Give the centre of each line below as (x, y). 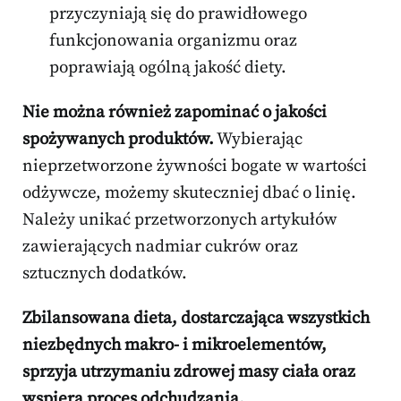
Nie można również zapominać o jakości (175, 112)
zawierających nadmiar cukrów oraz (160, 246)
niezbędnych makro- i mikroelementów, (175, 345)
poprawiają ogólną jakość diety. (168, 67)
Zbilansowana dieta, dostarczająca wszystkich (196, 318)
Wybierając (258, 139)
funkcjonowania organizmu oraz (173, 40)
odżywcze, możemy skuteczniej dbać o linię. (189, 192)
